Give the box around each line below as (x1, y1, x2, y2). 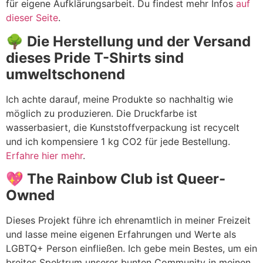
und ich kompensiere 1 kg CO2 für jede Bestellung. (6, 135, 230, 147)
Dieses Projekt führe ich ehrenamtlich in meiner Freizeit (6, 214, 251, 227)
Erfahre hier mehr (6, 149, 83, 161)
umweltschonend (6, 65, 125, 83)
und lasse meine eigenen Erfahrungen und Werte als (6, 228, 236, 241)
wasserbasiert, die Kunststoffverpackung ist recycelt (6, 121, 240, 133)
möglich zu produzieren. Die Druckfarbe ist (6, 107, 197, 119)
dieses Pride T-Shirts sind (6, 49, 184, 66)
